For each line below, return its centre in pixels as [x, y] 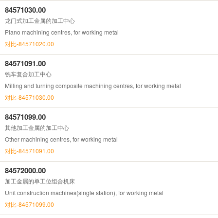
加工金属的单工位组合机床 [40, 181]
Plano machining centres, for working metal [62, 32]
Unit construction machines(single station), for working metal [84, 192]
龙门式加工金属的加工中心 [40, 20]
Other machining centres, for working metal [61, 139]
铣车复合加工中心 [28, 73]
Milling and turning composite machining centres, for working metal [93, 85]
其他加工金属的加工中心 [37, 127]
